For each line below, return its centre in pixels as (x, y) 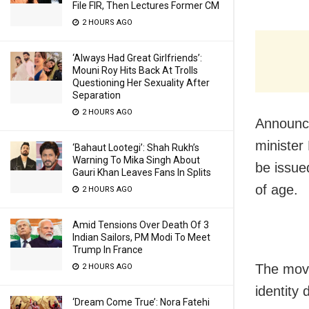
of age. (277, 190)
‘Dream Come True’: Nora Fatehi (141, 302)
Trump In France (108, 250)
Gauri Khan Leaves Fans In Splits (142, 172)
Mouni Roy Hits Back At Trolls (135, 70)
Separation (97, 95)
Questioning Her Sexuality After (141, 83)
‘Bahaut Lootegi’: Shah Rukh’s (136, 148)
